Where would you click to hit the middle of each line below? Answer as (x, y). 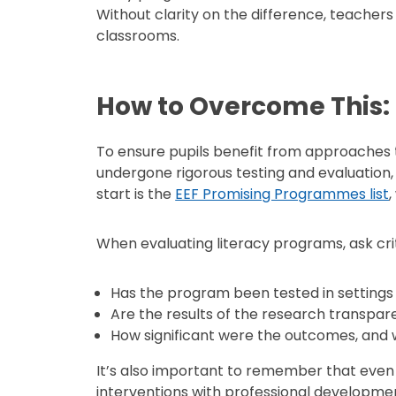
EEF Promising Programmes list (282, 194)
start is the (136, 194)
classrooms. (138, 36)
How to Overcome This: (244, 107)
